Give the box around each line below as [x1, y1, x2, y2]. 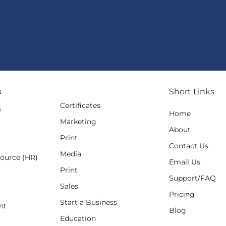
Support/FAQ [168, 174, 216, 183]
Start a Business [60, 198, 117, 207]
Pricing [168, 190, 195, 199]
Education [60, 214, 96, 223]
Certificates [60, 101, 100, 110]
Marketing [60, 117, 96, 127]
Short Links [168, 87, 214, 97]
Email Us [168, 157, 200, 167]
